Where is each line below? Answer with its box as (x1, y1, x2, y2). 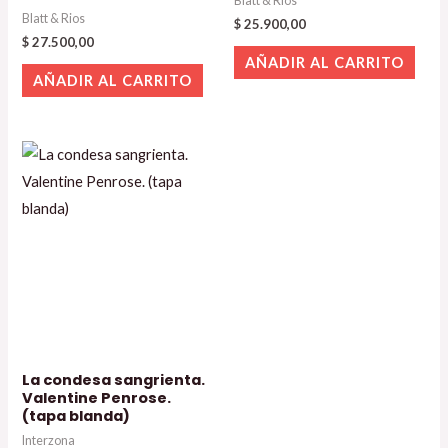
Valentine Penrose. (22, 388, 172, 409)
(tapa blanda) (22, 406, 131, 427)
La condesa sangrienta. (22, 370, 206, 391)
